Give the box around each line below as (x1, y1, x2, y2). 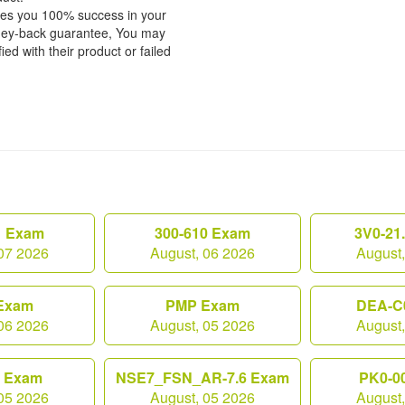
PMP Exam (165, 295, 240, 316)
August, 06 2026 (150, 242, 255, 263)
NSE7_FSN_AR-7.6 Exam (116, 367, 289, 388)
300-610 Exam (155, 222, 250, 243)
